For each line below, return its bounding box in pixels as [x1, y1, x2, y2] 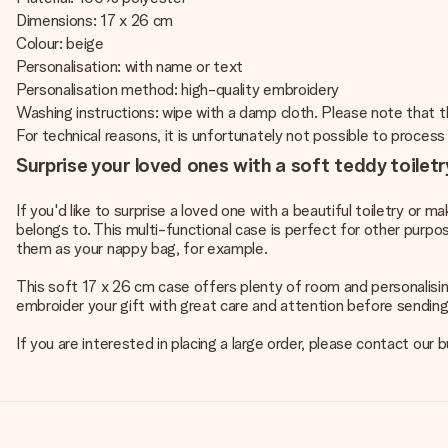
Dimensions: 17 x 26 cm [16, 11, 173, 30]
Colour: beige [16, 34, 104, 53]
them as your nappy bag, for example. [16, 239, 268, 258]
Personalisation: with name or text [16, 57, 244, 76]
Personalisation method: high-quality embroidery [16, 80, 339, 99]
